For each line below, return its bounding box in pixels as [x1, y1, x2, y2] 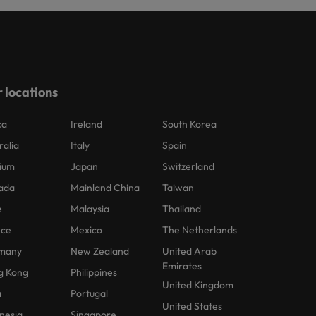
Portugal [71, 287, 109, 300]
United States [162, 300, 223, 313]
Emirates [162, 260, 202, 273]
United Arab [162, 245, 217, 258]
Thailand [162, 202, 202, 216]
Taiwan [162, 181, 195, 195]
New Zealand [71, 245, 130, 258]
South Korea [162, 118, 217, 131]
